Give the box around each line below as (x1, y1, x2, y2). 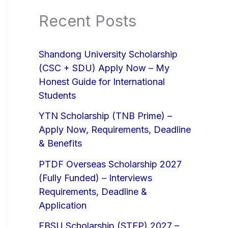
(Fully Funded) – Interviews (39, 172, 152, 183)
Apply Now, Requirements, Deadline (39, 124, 191, 135)
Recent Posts (39, 11, 136, 31)
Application (39, 199, 87, 211)
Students (39, 90, 76, 101)
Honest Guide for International (39, 76, 165, 87)
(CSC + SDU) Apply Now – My (39, 62, 169, 73)
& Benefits (39, 138, 82, 149)
